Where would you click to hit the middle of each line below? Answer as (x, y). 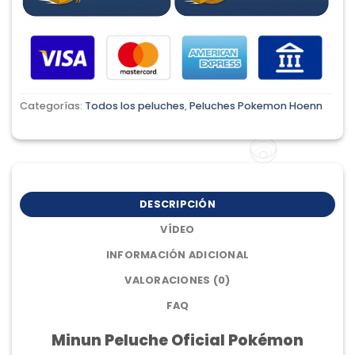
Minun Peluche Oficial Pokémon (177, 341)
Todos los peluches (135, 105)
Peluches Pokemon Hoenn (256, 105)
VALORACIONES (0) (177, 281)
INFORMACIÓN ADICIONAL (177, 255)
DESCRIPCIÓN (177, 204)
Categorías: (52, 105)
